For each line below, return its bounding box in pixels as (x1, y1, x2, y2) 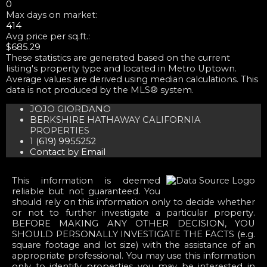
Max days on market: (6, 9, 97, 20)
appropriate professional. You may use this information (12, 250, 255, 262)
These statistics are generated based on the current (6, 52, 230, 63)
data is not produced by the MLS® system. (6, 84, 194, 95)
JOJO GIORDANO (30, 104, 111, 115)
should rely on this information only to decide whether (12, 197, 255, 208)
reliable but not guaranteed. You (12, 186, 160, 197)
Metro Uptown (168, 63, 235, 74)
